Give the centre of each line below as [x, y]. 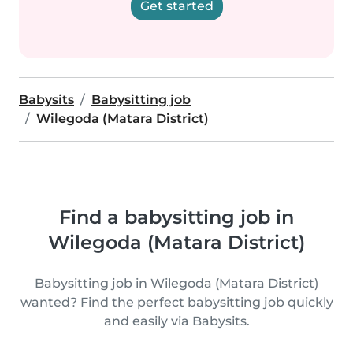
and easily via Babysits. [176, 321]
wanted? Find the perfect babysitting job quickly [176, 302]
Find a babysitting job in [176, 217]
